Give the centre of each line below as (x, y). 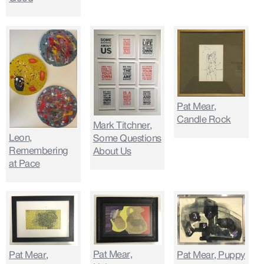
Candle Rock (204, 119)
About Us (112, 151)
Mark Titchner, (122, 125)
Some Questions (127, 138)
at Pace (24, 164)
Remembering (39, 151)
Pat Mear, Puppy (211, 255)
